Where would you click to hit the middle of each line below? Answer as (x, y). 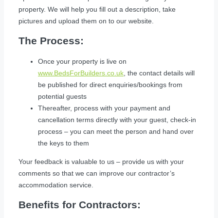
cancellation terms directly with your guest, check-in (117, 119)
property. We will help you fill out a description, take (97, 9)
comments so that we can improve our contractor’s (97, 173)
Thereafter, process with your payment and (104, 108)
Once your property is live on (82, 61)
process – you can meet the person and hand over (116, 131)
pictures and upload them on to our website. (86, 21)
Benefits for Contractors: (80, 205)
